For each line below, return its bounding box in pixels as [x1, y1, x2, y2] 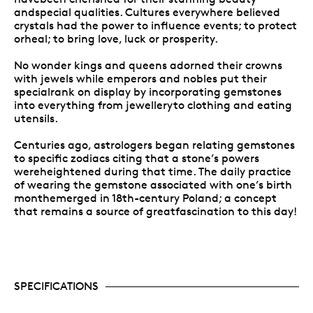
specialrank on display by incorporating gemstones [14, 85, 282, 99]
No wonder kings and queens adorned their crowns [14, 59, 282, 72]
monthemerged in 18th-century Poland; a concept [14, 191, 277, 205]
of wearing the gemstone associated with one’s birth [14, 178, 292, 191]
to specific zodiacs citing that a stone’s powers [14, 152, 259, 165]
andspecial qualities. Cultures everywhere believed [14, 6, 280, 19]
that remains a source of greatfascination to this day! [14, 205, 297, 218]
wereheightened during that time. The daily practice [14, 165, 291, 178]
